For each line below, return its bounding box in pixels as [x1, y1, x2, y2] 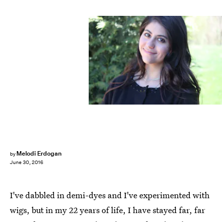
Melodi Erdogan [16, 149, 62, 158]
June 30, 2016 [10, 159, 43, 166]
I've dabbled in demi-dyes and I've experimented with [10, 189, 210, 201]
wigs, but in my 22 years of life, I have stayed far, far [10, 204, 205, 216]
